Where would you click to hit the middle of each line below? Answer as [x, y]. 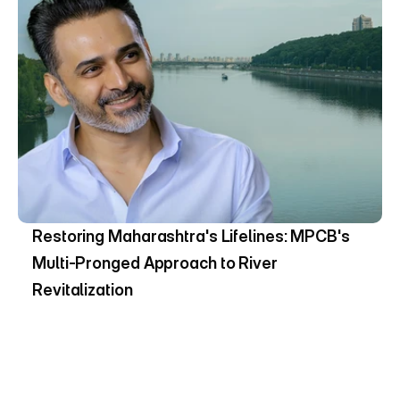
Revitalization [83, 290]
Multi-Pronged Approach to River [155, 263]
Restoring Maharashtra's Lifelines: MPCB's [191, 236]
